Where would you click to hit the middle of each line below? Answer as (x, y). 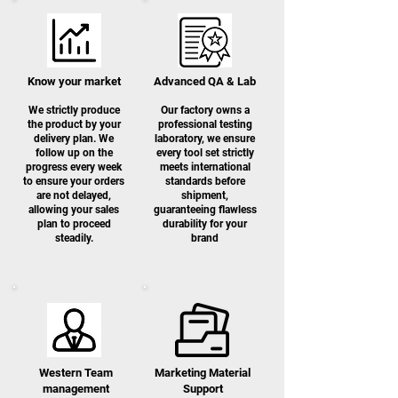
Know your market (74, 81)
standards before (205, 181)
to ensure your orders (74, 181)
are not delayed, (74, 195)
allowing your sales (74, 210)
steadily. (74, 238)
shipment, (205, 195)
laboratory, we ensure (205, 139)
